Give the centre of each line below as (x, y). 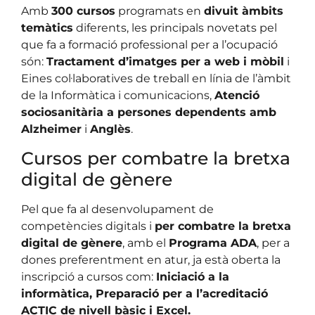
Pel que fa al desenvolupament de (117, 210)
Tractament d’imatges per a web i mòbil (165, 61)
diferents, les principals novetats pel (175, 27)
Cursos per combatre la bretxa (156, 159)
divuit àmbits (244, 11)
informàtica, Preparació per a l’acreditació (144, 294)
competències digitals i (88, 226)
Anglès (110, 129)
